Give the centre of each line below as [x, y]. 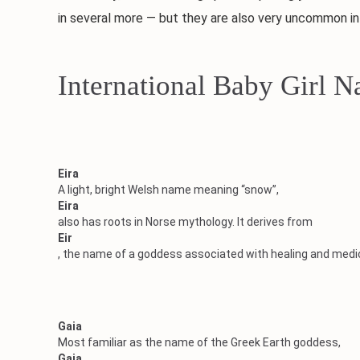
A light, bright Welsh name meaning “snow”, [168, 190]
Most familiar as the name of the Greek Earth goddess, [199, 342]
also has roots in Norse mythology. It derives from [185, 222]
